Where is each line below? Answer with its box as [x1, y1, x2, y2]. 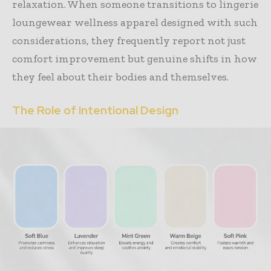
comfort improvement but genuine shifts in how [12, 51, 257, 65]
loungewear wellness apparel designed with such [12, 15, 258, 29]
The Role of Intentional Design [12, 102, 178, 118]
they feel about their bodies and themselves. [12, 70, 229, 83]
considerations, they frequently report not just [12, 33, 246, 47]
